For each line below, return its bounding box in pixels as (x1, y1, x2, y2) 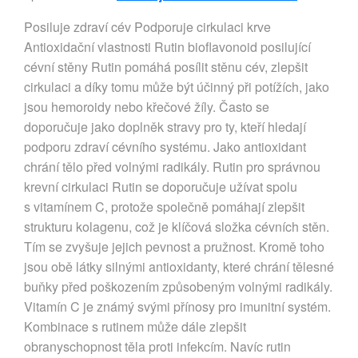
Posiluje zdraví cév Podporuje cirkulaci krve (24, 17, 271, 36)
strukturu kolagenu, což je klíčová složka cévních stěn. (24, 217, 329, 236)
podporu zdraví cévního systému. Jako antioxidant (24, 137, 306, 156)
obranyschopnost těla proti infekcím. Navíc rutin (24, 336, 291, 356)
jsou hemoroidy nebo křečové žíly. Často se (24, 97, 269, 116)
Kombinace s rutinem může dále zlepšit (24, 316, 246, 336)
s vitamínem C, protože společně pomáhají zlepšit (24, 197, 304, 216)
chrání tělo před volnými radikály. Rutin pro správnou (24, 157, 320, 176)
